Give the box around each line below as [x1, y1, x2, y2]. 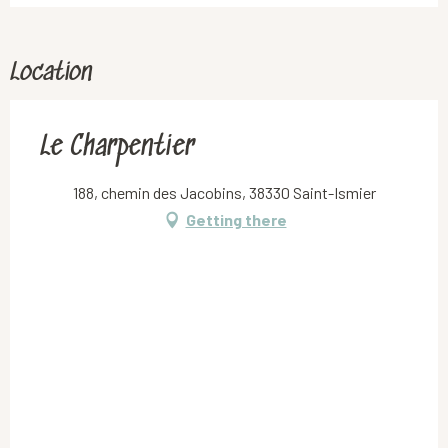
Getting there [185, 210, 287, 230]
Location [10, 59, 92, 89]
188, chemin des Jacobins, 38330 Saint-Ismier [72, 183, 376, 203]
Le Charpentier [40, 132, 195, 165]
